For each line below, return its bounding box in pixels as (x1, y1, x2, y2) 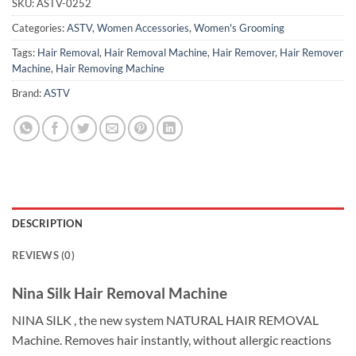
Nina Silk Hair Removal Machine (12, 283, 227, 302)
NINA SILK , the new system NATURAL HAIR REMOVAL (12, 312, 319, 328)
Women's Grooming (194, 21, 284, 34)
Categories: (12, 21, 67, 34)
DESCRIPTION (12, 216, 83, 230)
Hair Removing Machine (56, 61, 164, 75)
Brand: (12, 86, 44, 99)
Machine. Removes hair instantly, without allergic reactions (12, 332, 331, 348)
